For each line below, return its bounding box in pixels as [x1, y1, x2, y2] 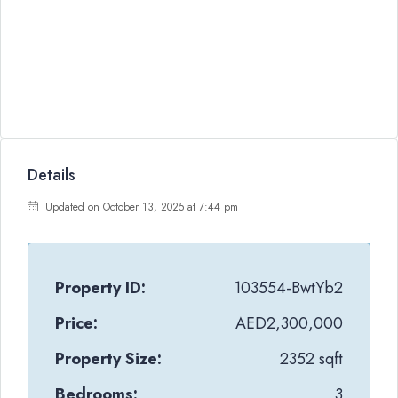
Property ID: [55, 276, 146, 299]
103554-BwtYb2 [234, 276, 343, 299]
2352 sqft [280, 347, 343, 370]
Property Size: [55, 347, 162, 370]
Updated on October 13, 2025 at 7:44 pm [42, 199, 238, 215]
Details [28, 163, 76, 187]
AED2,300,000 [235, 312, 343, 335]
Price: [55, 312, 98, 335]
